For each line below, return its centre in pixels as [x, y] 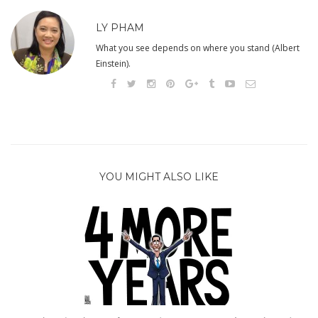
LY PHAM [120, 28]
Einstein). [113, 64]
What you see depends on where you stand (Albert [198, 48]
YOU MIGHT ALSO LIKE [159, 176]
